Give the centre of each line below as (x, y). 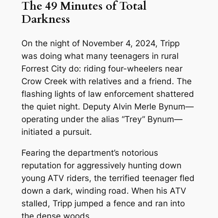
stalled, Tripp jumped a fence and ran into (103, 203)
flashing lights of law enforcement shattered (108, 94)
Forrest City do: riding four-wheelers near (102, 68)
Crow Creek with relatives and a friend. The (106, 81)
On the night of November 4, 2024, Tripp (100, 43)
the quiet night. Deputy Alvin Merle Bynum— (107, 106)
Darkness (45, 19)
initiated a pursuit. (56, 132)
